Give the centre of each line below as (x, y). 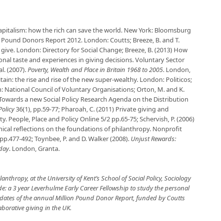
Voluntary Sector (160, 60)
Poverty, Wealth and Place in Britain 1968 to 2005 (95, 70)
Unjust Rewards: (153, 139)
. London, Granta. (34, 148)
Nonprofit (167, 129)
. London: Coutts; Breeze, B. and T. (130, 40)
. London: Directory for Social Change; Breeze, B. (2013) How (100, 50)
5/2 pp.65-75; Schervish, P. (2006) (147, 119)
